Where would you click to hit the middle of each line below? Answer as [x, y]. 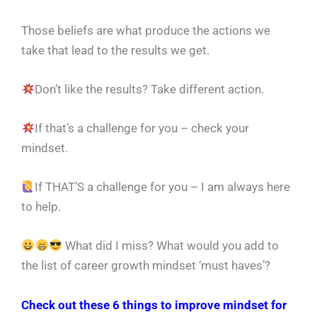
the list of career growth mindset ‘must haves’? [146, 266]
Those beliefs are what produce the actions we [146, 30]
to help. [41, 207]
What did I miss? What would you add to [171, 246]
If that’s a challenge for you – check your [142, 128]
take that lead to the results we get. [115, 50]
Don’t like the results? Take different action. [150, 89]
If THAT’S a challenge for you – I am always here [163, 187]
